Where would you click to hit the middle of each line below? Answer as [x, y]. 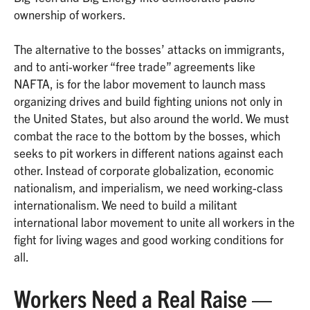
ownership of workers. [70, 14]
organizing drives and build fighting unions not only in [148, 101]
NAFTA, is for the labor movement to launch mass [140, 84]
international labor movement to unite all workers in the [154, 222]
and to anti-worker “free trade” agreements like [135, 66]
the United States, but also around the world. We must [152, 118]
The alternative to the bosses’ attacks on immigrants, [149, 49]
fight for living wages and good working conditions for [149, 239]
